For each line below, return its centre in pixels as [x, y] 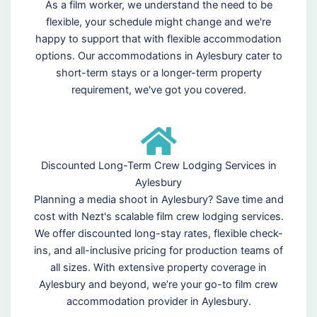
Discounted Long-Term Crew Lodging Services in [158, 166]
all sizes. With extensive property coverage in [158, 268]
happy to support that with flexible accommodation [158, 39]
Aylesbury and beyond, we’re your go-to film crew [158, 285]
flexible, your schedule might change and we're [158, 22]
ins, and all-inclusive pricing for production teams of [158, 251]
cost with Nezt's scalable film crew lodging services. [158, 217]
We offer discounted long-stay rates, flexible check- [158, 234]
